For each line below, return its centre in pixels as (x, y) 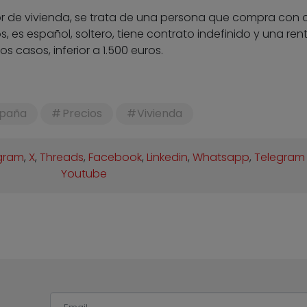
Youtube (84, 174)
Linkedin (168, 158)
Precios (82, 114)
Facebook (115, 158)
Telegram (280, 158)
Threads (62, 158)
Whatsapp (221, 158)
